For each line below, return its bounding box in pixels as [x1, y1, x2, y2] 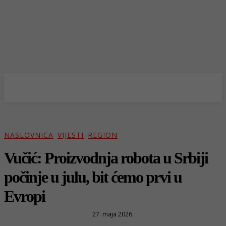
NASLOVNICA [4, 130, 53, 140]
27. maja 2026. [92, 209, 134, 218]
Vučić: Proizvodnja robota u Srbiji [4, 148, 208, 167]
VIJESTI [58, 130, 84, 140]
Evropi [4, 187, 45, 205]
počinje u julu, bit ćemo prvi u [4, 167, 182, 186]
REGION [88, 130, 118, 140]
